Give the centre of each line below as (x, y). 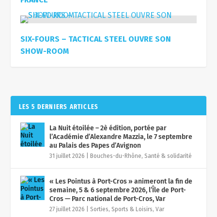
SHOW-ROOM (45, 51)
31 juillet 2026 (67, 156)
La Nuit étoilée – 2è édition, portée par (108, 128)
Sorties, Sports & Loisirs (122, 209)
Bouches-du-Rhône (116, 156)
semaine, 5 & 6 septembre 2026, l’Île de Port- (118, 190)
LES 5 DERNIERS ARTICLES (59, 107)
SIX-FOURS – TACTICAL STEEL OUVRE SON (96, 39)
